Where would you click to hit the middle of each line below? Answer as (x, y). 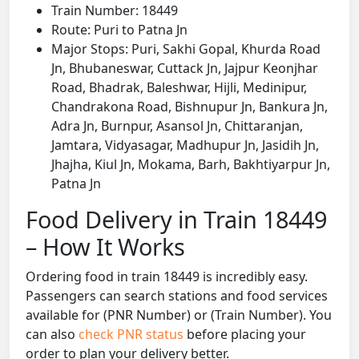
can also (52, 335)
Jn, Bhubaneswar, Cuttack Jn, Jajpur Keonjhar (185, 69)
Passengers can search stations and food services (177, 296)
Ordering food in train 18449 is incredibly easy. (167, 277)
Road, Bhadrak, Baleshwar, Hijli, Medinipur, (179, 88)
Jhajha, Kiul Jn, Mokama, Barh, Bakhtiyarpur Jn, (191, 165)
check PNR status (133, 335)
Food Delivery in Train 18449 (176, 220)
